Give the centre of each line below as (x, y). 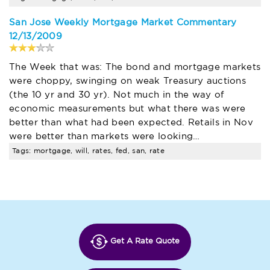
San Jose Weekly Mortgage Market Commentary (123, 22)
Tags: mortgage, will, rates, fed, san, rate (88, 151)
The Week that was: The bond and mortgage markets (135, 67)
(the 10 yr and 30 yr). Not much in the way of (117, 95)
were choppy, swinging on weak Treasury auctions (128, 81)
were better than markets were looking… (105, 136)
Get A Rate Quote (145, 242)
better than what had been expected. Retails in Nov (131, 122)
